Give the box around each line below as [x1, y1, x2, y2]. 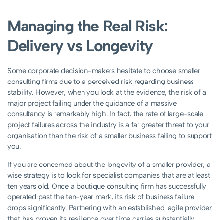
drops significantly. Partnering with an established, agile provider [7, 203, 212, 213]
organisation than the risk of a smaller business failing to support [7, 131, 212, 140]
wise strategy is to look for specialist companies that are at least [7, 171, 210, 180]
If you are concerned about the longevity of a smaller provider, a [7, 160, 211, 169]
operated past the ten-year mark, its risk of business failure [7, 192, 194, 202]
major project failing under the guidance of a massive [7, 99, 177, 108]
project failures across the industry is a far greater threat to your [7, 120, 209, 130]
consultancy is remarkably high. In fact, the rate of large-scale [7, 110, 203, 119]
